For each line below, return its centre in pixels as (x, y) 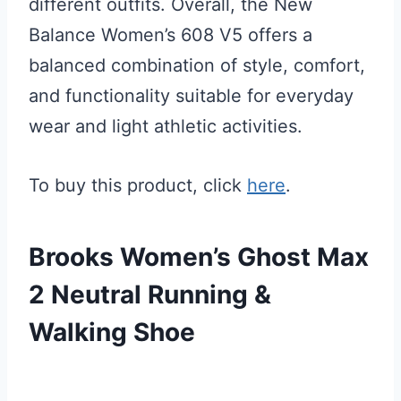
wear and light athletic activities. (166, 126)
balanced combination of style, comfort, (197, 65)
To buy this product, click (138, 185)
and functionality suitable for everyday (191, 95)
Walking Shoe (112, 332)
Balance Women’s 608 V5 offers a (171, 34)
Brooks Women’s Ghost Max (199, 256)
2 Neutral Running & (150, 294)
